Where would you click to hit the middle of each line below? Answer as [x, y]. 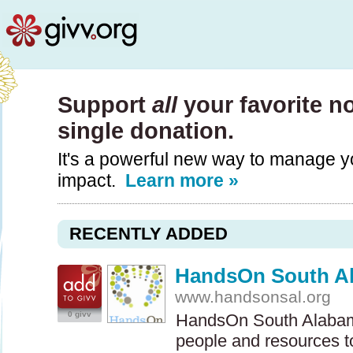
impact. [91, 180]
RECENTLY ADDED [149, 234]
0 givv [80, 314]
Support [105, 105]
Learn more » [182, 180]
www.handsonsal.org [253, 297]
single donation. [146, 131]
